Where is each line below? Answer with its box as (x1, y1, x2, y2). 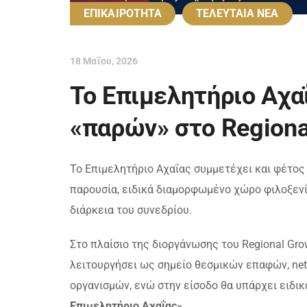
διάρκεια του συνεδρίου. (70, 203, 192, 217)
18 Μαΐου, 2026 (70, 55, 138, 66)
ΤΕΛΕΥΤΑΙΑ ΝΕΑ (196, 6, 279, 20)
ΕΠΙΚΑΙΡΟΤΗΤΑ (84, 6, 162, 20)
